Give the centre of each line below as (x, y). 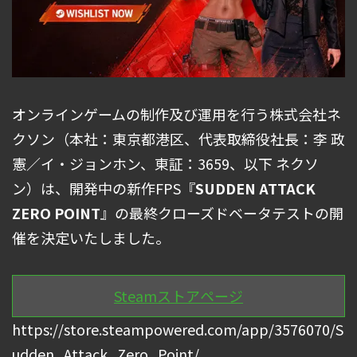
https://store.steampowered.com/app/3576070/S (178, 330)
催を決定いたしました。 (91, 238)
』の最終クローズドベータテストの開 (222, 213)
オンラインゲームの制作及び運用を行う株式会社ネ (177, 114)
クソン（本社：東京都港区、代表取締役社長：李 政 (178, 139)
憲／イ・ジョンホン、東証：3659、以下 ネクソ (165, 164)
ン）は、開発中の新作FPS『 (104, 188)
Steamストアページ (178, 296)
